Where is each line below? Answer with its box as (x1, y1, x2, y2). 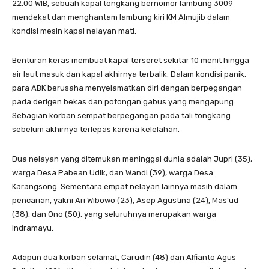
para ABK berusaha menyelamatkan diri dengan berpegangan (12, 83, 242, 92)
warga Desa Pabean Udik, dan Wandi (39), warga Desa (12, 168, 213, 177)
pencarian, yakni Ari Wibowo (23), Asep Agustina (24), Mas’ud (12, 196, 238, 205)
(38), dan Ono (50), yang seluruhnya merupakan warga (12, 210, 216, 219)
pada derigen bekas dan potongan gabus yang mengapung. (12, 97, 235, 106)
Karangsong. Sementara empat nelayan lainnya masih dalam (12, 182, 237, 191)
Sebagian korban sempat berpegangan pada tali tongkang (12, 111, 231, 120)
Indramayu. (12, 223, 53, 232)
